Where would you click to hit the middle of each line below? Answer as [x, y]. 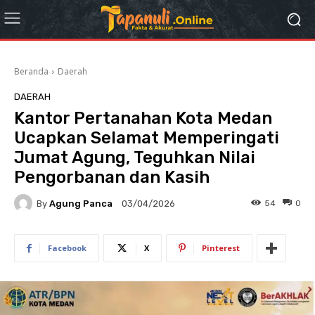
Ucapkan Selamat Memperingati [147, 138]
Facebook [67, 248]
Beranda [31, 71]
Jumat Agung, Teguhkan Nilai [135, 157]
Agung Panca [81, 203]
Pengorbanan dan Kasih [112, 177]
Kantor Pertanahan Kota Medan [143, 118]
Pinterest [221, 248]
